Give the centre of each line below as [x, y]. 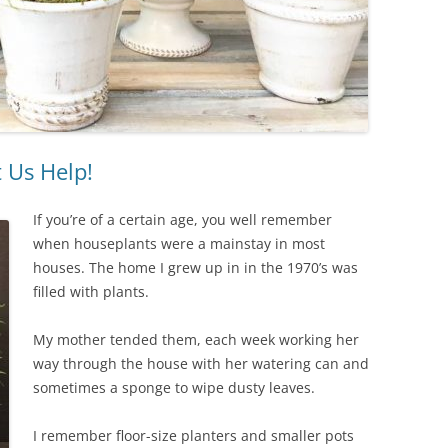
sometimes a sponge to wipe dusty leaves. [174, 387]
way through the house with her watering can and [201, 363]
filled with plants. [91, 291]
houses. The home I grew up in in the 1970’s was [195, 267]
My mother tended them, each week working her [196, 339]
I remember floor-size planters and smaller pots [193, 435]
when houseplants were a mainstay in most [179, 243]
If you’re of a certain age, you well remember [182, 219]
